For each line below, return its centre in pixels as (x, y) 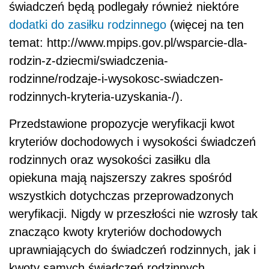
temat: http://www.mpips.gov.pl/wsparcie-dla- (128, 43)
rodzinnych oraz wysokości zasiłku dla (110, 160)
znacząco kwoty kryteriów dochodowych (115, 232)
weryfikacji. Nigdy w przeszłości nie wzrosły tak (133, 214)
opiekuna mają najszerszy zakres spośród (120, 178)
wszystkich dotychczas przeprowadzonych (121, 196)
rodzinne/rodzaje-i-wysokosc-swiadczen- (116, 79)
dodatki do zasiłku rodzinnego (88, 25)
